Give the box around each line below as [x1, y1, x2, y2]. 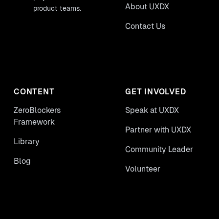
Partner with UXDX [125, 125, 191, 134]
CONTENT [14, 87, 55, 96]
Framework [14, 117, 55, 127]
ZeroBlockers [14, 106, 61, 115]
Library [14, 137, 40, 146]
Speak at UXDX [125, 106, 179, 115]
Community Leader [125, 145, 193, 154]
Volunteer [125, 164, 160, 174]
